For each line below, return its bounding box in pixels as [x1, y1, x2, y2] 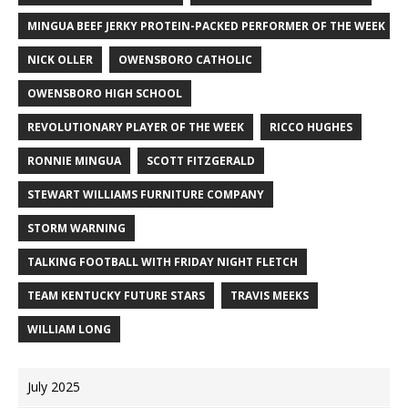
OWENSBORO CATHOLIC [118, 52, 252, 67]
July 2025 [27, 378, 80, 395]
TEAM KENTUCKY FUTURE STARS [27, 288, 205, 303]
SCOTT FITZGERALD [147, 153, 255, 168]
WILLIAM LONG [27, 321, 111, 337]
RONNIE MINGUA [27, 153, 121, 168]
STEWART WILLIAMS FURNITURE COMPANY [27, 187, 264, 202]
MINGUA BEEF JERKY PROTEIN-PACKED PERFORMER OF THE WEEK [27, 18, 385, 34]
